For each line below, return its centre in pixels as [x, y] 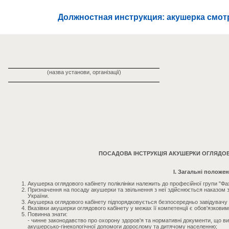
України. [38, 196]
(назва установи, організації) [84, 72]
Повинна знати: [48, 214]
